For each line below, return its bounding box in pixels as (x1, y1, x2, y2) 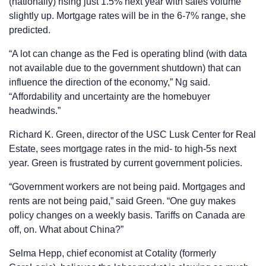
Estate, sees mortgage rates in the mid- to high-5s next (9, 144, 236, 154)
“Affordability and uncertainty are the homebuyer (9, 91, 210, 102)
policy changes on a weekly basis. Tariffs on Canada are (9, 210, 245, 221)
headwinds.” (9, 106, 61, 116)
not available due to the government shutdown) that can (9, 63, 241, 74)
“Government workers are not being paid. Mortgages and (9, 182, 245, 192)
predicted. (9, 25, 50, 36)
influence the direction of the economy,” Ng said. (9, 77, 210, 88)
